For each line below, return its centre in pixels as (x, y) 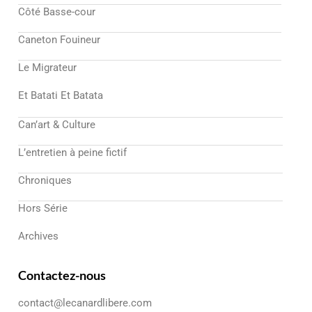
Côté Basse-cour (57, 12)
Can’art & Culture (57, 125)
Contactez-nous (62, 275)
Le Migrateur (47, 68)
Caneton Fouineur (59, 40)
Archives (38, 236)
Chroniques (45, 181)
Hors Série (43, 209)
